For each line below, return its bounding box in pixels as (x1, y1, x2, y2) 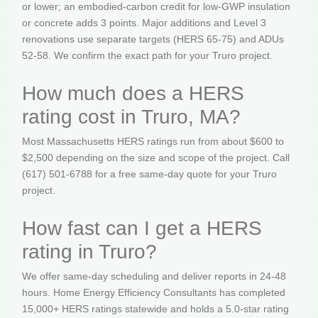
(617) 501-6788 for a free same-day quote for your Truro (22, 168, 277, 180)
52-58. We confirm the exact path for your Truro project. (22, 49, 273, 61)
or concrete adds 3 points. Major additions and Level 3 (22, 16, 266, 28)
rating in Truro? (22, 241, 157, 263)
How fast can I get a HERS (22, 217, 262, 240)
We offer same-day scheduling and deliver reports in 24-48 (22, 270, 286, 283)
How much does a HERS (22, 82, 244, 105)
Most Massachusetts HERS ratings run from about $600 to (22, 136, 284, 148)
